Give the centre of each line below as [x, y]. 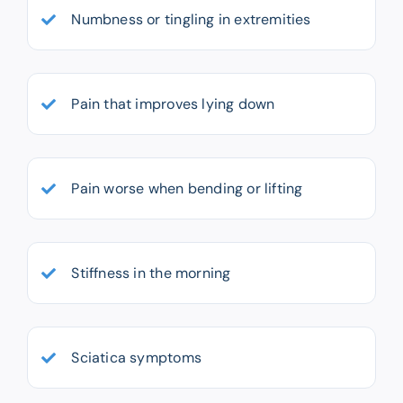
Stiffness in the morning [151, 273]
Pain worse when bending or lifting [187, 189]
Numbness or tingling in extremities [191, 20]
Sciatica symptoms [136, 358]
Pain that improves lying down [173, 104]
